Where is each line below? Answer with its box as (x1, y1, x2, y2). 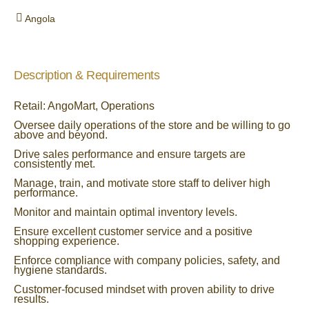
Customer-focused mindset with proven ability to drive (14, 283, 275, 295)
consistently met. (14, 158, 95, 170)
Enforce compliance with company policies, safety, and (14, 255, 280, 266)
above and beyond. (14, 129, 108, 141)
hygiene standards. (14, 264, 107, 276)
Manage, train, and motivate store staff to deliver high (14, 177, 270, 189)
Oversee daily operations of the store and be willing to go (14, 119, 290, 131)
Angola (25, 13, 55, 24)
